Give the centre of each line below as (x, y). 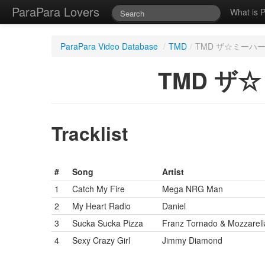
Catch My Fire (98, 189)
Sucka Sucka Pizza (108, 223)
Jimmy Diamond (192, 240)
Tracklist (90, 133)
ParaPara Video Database (109, 46)
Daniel (174, 206)
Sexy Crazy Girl (101, 240)
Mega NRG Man (193, 189)
